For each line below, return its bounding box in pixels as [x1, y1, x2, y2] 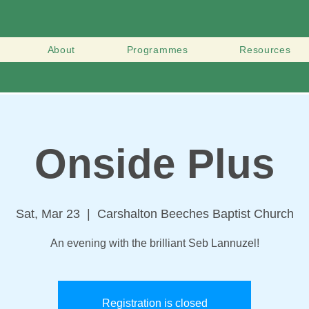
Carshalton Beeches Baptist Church [97, 207, 294, 221]
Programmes [126, 44, 188, 55]
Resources [239, 44, 291, 55]
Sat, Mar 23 [15, 207, 80, 221]
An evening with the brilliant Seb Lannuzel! [50, 237, 259, 249]
